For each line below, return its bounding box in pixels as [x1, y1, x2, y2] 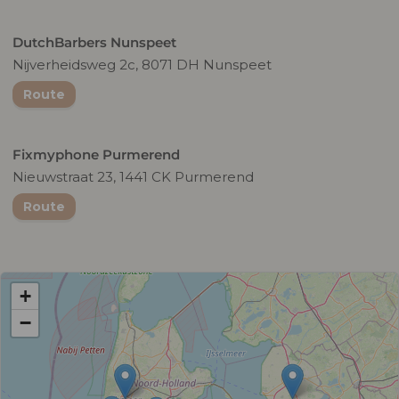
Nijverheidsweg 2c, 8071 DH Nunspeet [12, 55, 272, 73]
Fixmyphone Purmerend [12, 145, 180, 163]
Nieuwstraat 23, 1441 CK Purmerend [12, 167, 254, 185]
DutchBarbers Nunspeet [12, 33, 176, 51]
